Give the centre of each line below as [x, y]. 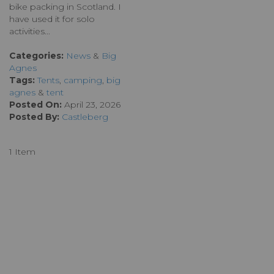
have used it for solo [52, 19]
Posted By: [34, 117]
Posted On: [35, 105]
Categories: [36, 56]
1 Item [22, 152]
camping [83, 80]
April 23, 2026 [91, 105]
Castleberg [85, 117]
